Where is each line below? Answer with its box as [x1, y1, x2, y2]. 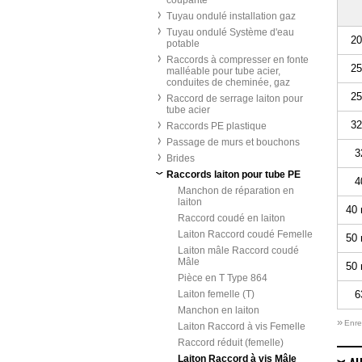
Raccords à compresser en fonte [166, 54, 309, 65]
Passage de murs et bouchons [166, 137, 300, 148]
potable [166, 38, 200, 49]
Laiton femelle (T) [178, 288, 255, 300]
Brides [166, 153, 195, 164]
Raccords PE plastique [166, 120, 267, 132]
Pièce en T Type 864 [178, 272, 267, 284]
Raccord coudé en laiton [178, 213, 285, 224]
